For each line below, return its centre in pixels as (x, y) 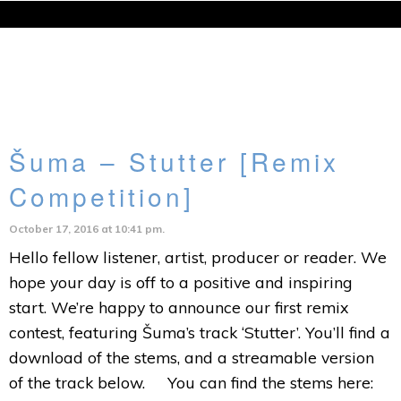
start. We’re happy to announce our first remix (178, 307)
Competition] (101, 196)
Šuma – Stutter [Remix (174, 161)
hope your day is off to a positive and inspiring (180, 282)
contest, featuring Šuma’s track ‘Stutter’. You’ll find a (199, 332)
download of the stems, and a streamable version (191, 357)
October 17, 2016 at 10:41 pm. (86, 229)
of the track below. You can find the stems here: (191, 382)
